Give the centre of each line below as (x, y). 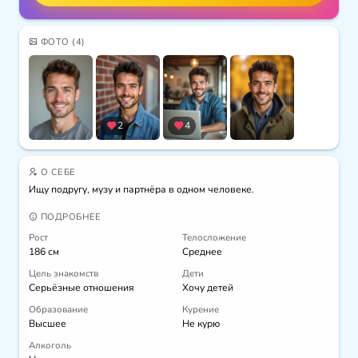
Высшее (48, 324)
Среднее (202, 252)
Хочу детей (208, 288)
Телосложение (214, 238)
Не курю (201, 324)
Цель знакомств (64, 274)
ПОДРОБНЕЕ (70, 217)
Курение (201, 310)
